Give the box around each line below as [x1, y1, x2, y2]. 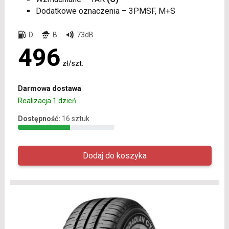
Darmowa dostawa [17, 84, 81, 93]
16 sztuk [61, 114, 89, 123]
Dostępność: [17, 114, 60, 123]
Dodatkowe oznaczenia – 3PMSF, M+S [35, 6, 175, 16]
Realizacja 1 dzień [17, 96, 76, 105]
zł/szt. [62, 59, 83, 67]
